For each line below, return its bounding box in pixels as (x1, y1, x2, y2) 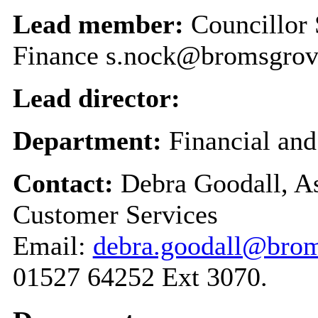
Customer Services (12, 199, 218, 229)
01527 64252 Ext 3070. (12, 261, 268, 292)
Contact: (12, 168, 121, 198)
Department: (12, 125, 169, 155)
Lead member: (12, 9, 191, 39)
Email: (12, 230, 93, 261)
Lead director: (12, 82, 180, 113)
